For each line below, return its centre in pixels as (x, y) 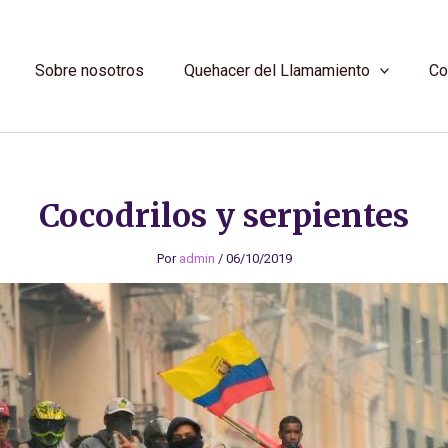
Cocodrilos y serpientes (224, 216)
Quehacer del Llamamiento (276, 70)
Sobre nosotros (89, 70)
